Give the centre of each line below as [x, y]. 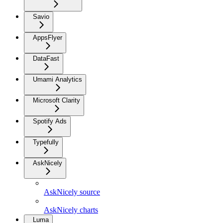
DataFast [46, 58]
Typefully [46, 142]
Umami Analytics [57, 79]
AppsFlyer [48, 37]
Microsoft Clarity [56, 100]
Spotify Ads [50, 121]
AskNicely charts [71, 210]
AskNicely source [72, 192]
